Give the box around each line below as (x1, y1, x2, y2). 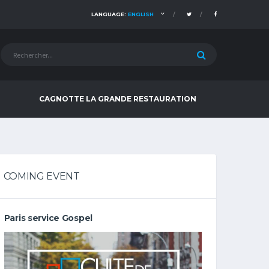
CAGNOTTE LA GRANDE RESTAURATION (39, 94, 196, 103)
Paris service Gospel (4, 213, 93, 223)
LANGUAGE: (91, 11, 128, 17)
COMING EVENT (3, 171, 80, 182)
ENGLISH (128, 11, 154, 17)
